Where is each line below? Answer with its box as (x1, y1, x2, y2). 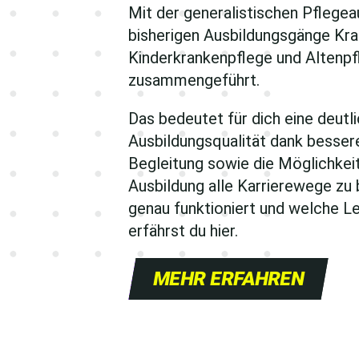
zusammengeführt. (128, 70, 260, 90)
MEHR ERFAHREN (151, 267, 306, 290)
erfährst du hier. (128, 220, 238, 240)
